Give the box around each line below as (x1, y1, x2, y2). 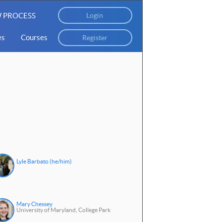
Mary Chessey (16, 201, 53, 208)
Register (82, 34, 108, 42)
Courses (20, 33, 48, 42)
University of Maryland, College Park (16, 207, 111, 214)
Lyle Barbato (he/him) (16, 158, 72, 165)
